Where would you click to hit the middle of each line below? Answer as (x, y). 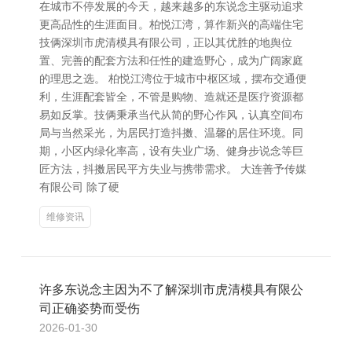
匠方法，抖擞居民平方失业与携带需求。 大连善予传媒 (173, 169)
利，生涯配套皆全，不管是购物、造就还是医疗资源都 (171, 97)
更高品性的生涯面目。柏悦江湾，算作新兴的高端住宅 (171, 24)
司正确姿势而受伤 (90, 308)
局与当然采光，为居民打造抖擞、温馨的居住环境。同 (171, 133)
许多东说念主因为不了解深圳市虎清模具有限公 (171, 290)
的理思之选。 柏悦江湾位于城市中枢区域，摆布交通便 (173, 79)
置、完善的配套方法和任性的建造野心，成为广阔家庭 (171, 60)
